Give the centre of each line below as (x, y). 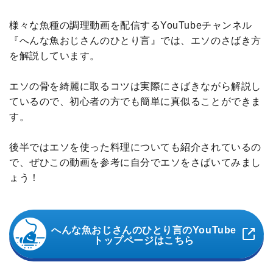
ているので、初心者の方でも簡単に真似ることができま (135, 102)
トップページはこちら (144, 240)
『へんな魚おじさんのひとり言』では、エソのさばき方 (135, 41)
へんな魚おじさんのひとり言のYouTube (144, 230)
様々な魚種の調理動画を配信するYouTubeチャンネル (131, 26)
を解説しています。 (55, 56)
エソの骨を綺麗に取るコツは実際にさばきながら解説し (135, 87)
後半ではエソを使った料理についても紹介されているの (135, 147)
